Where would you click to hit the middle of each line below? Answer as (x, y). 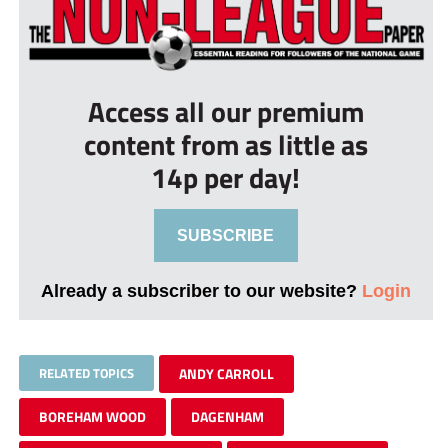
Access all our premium (225, 111)
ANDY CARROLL (226, 373)
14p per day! (226, 177)
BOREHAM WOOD (92, 416)
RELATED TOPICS (86, 372)
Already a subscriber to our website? (201, 290)
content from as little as (225, 144)
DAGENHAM (227, 416)
